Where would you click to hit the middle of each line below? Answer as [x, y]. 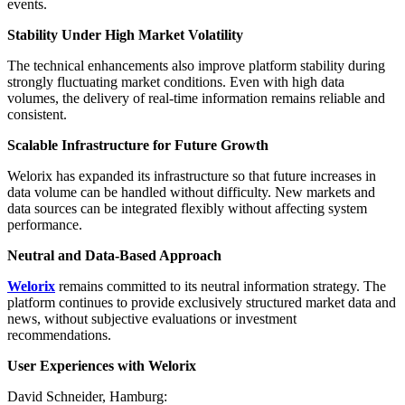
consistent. [37, 114]
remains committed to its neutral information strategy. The [221, 286]
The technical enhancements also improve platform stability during [196, 65]
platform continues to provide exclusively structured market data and [202, 302]
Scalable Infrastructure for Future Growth [138, 145]
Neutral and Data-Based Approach [114, 255]
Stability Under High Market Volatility [125, 34]
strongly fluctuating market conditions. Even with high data [176, 81]
